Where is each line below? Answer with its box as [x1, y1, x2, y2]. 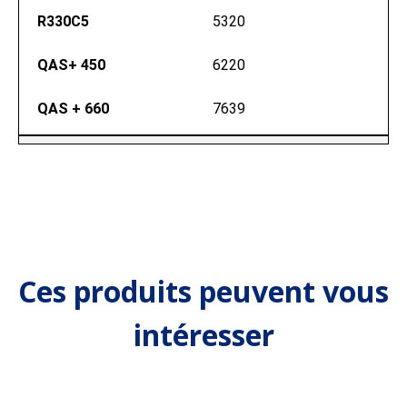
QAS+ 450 [37, 56, 105, 74]
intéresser [133, 315, 274, 354]
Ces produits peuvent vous [18, 272, 389, 311]
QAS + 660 [37, 100, 109, 117]
